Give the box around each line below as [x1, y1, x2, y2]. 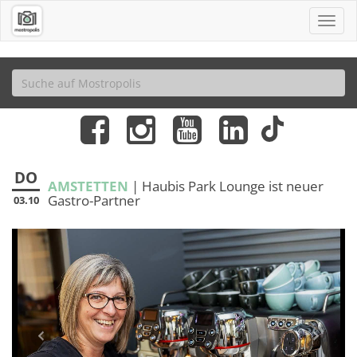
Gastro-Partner [48, 191, 140, 210]
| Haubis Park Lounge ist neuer [131, 177, 324, 195]
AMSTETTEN [48, 177, 131, 195]
